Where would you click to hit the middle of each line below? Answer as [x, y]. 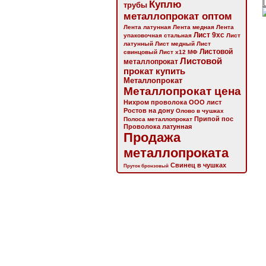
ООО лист [205, 102]
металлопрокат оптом [178, 16]
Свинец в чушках [198, 165]
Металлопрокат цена [182, 91]
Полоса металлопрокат [158, 119]
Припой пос [214, 119]
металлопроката [176, 153]
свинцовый [140, 52]
